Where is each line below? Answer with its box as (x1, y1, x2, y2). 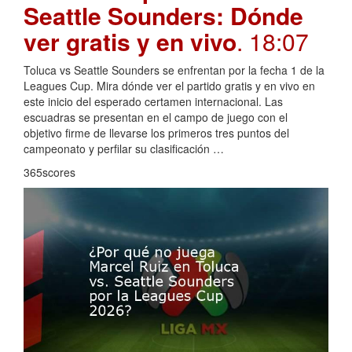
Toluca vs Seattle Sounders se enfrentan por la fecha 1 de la (24, 62, 324, 79)
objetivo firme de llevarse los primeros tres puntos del (24, 125, 289, 141)
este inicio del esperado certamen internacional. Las (24, 93, 283, 110)
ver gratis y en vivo (24, 24, 236, 59)
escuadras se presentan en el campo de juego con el (24, 109, 288, 126)
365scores (24, 164, 75, 181)
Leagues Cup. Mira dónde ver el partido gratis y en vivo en (24, 78, 315, 94)
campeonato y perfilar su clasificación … (24, 141, 224, 157)
